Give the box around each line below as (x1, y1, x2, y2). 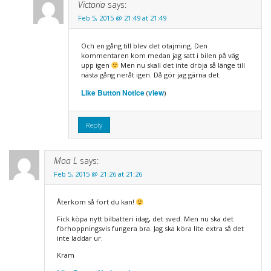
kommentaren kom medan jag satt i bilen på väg (80, 51, 239, 60)
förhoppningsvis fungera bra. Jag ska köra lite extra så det (56, 224, 244, 233)
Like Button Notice (80, 87, 145, 99)
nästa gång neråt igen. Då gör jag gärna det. (80, 70, 221, 80)
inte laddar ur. (56, 233, 103, 243)
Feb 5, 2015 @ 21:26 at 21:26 (53, 169, 142, 179)
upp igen (80, 60, 111, 70)
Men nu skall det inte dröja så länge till (119, 60, 246, 70)
